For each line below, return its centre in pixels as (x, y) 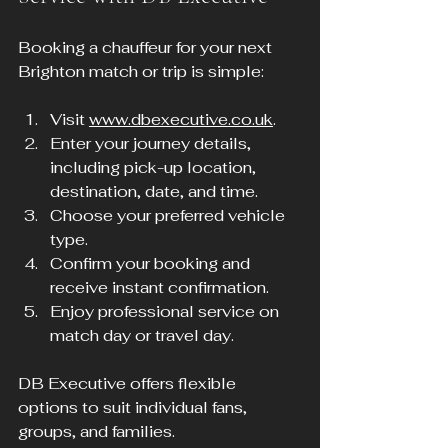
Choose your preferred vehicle (169, 216)
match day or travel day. (142, 336)
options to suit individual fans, (134, 408)
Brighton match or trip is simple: (141, 72)
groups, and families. (96, 432)
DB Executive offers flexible (129, 384)
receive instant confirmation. (159, 288)
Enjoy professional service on (166, 312)
